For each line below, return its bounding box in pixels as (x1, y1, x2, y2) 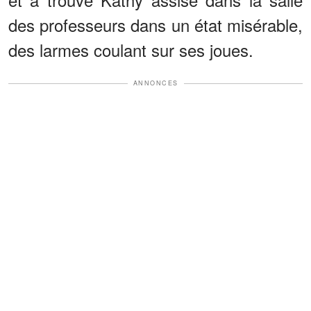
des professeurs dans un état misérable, (8, 12, 303, 37)
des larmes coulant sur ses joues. (8, 37, 253, 62)
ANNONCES (133, 78, 178, 88)
